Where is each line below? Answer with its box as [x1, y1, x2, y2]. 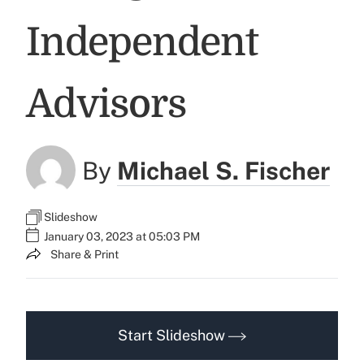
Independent [26, 20, 258, 65]
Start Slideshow [118, 326, 228, 344]
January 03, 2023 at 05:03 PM [44, 230, 200, 244]
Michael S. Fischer [117, 155, 331, 185]
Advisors [26, 82, 186, 127]
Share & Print [50, 248, 119, 262]
